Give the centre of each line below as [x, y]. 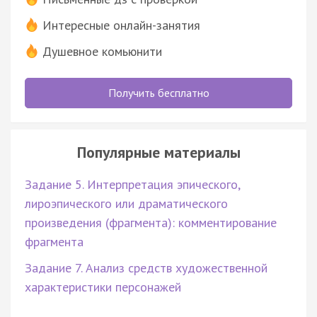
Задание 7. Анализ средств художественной [146, 267]
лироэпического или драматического [126, 203]
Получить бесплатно [158, 92]
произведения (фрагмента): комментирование [151, 222]
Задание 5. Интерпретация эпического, [132, 184]
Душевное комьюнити [102, 51]
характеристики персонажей [103, 287]
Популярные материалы [158, 152]
